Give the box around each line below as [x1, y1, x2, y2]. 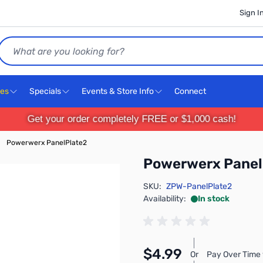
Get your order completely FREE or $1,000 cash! [25, 113, 238, 124]
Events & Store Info [82, 86, 154, 96]
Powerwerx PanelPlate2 [6, 139, 87, 147]
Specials [29, 86, 61, 96]
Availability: [143, 194, 186, 204]
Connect [174, 86, 208, 96]
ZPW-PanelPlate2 [166, 181, 232, 191]
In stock [198, 194, 230, 204]
